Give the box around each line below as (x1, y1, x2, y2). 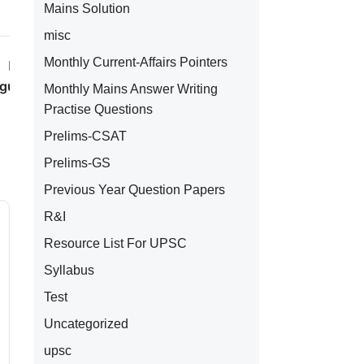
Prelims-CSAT (43, 129, 127, 143)
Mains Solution (43, 2, 130, 15)
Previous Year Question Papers (43, 183, 225, 197)
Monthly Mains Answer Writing (43, 82, 218, 96)
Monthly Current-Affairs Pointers (43, 55, 227, 69)
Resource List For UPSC (43, 236, 187, 250)
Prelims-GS (43, 156, 110, 170)
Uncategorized (43, 317, 128, 331)
